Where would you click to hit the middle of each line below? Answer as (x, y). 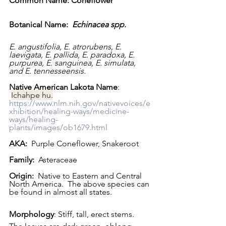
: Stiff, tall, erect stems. (96, 214)
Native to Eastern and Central (89, 176)
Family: (22, 159)
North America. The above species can (80, 184)
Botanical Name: (41, 24)
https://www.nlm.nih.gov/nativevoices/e (80, 103)
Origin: (21, 176)
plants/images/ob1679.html (58, 127)
